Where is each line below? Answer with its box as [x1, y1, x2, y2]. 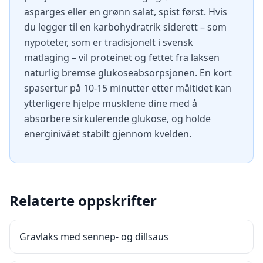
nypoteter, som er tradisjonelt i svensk [24, 36, 193, 49]
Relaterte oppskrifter [9, 191, 157, 210]
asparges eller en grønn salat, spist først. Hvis [24, 5, 227, 18]
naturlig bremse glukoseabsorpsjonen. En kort [24, 66, 232, 79]
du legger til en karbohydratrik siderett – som [24, 21, 227, 33]
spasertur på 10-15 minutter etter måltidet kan [24, 82, 231, 95]
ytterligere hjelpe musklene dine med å [24, 97, 197, 110]
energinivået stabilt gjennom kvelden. [24, 127, 191, 140]
